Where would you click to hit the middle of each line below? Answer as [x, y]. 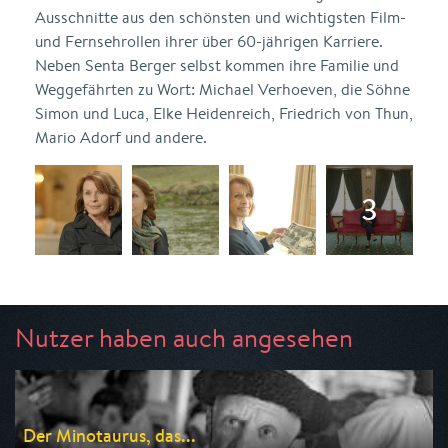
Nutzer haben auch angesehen [184, 337]
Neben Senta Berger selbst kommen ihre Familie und [217, 65]
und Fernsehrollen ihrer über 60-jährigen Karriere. [209, 41]
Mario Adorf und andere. [121, 137]
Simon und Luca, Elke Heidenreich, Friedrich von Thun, [224, 113]
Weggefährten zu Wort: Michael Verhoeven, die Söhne [222, 89]
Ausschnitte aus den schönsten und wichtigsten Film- [220, 17]
